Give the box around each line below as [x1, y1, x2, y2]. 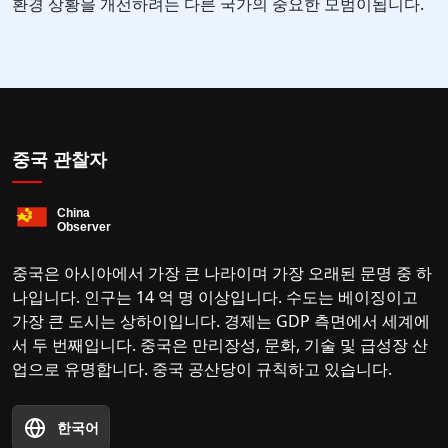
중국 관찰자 [12, 147, 107, 172]
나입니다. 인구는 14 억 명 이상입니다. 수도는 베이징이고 [12, 286, 418, 309]
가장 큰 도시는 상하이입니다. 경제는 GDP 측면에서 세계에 [12, 310, 430, 333]
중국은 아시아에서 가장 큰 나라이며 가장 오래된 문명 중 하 [12, 262, 432, 285]
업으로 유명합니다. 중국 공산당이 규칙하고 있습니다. [12, 358, 392, 381]
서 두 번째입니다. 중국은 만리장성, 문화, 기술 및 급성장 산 [12, 334, 428, 357]
